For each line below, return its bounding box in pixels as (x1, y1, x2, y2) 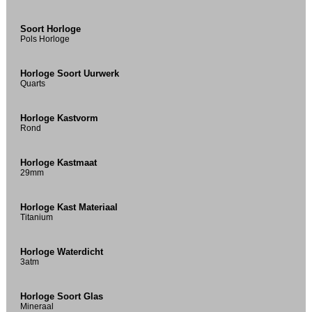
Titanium (20, 212, 54, 222)
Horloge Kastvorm (20, 113, 99, 124)
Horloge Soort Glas (20, 291, 104, 302)
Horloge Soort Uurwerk (20, 68, 120, 79)
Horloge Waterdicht (20, 247, 104, 258)
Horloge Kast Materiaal (20, 202, 118, 213)
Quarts (20, 79, 46, 88)
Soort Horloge (20, 24, 81, 35)
